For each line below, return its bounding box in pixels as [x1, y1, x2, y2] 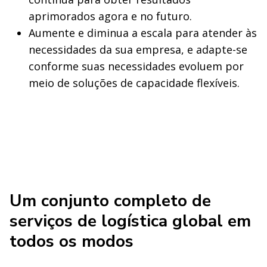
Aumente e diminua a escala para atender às [29, 25, 257, 40]
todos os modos [10, 229, 133, 253]
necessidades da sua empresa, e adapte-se [29, 42, 247, 57]
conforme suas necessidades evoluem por [29, 58, 244, 73]
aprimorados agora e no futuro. [29, 8, 192, 23]
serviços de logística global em [10, 209, 251, 232]
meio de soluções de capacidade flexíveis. [29, 75, 240, 90]
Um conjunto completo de [10, 189, 211, 212]
